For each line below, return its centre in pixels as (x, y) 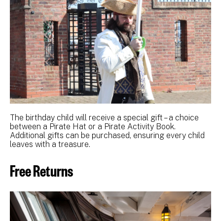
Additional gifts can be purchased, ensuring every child (107, 136)
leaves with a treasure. (50, 145)
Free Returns (41, 170)
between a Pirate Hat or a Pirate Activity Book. (93, 127)
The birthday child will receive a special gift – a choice (104, 118)
